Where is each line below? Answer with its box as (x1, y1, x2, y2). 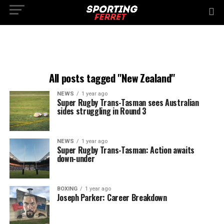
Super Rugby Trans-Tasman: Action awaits (56, 144, 195, 156)
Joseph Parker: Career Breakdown (56, 191, 167, 203)
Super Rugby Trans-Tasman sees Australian (56, 96, 199, 108)
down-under (56, 152, 95, 164)
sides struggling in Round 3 (56, 105, 147, 117)
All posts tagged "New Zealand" (49, 70, 175, 85)
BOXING (56, 185, 77, 192)
